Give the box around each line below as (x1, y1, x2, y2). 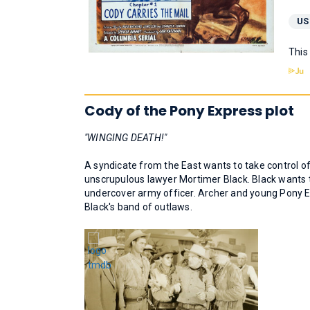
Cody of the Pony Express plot (84, 101, 294, 120)
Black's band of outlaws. (84, 201, 192, 212)
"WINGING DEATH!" (84, 132, 167, 143)
